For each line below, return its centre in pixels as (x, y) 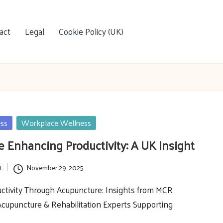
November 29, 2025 (55, 167)
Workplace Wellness (56, 123)
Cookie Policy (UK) (91, 31)
